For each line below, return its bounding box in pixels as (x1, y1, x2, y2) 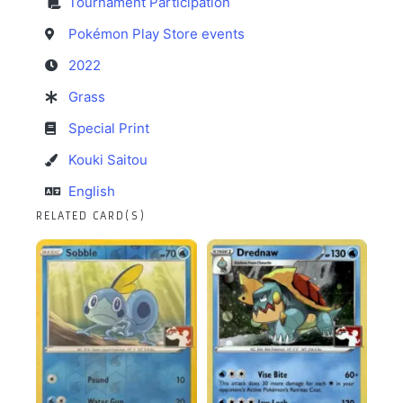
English (68, 183, 115, 201)
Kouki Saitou (68, 151, 148, 169)
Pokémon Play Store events (68, 25, 245, 43)
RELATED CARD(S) (36, 210, 146, 223)
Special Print (68, 120, 149, 138)
